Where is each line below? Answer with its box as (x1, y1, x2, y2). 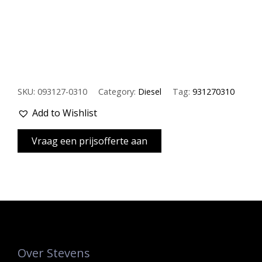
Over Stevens (18, 244, 90, 261)
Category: (98, 86, 138, 98)
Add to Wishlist (32, 106, 97, 119)
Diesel (138, 86, 161, 98)
